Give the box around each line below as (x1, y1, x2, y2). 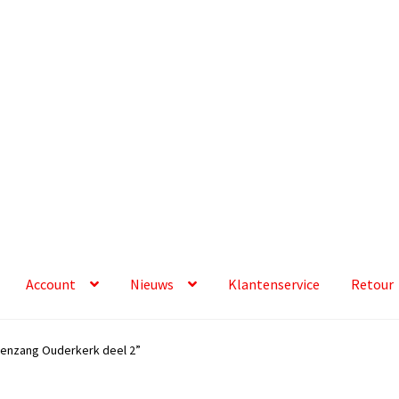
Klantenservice (228, 275, 321, 294)
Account (26, 275, 77, 294)
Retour (351, 275, 395, 294)
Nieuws (130, 275, 175, 294)
